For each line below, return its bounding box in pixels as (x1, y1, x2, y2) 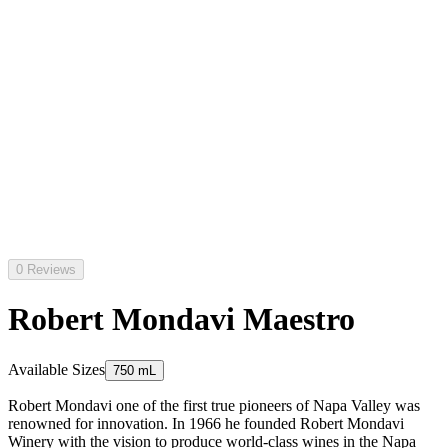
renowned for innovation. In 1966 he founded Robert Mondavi (8, 414, 404, 432)
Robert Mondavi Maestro (8, 301, 355, 338)
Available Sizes (8, 360, 105, 378)
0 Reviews (16, 262, 76, 277)
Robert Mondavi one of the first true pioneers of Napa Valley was (8, 396, 420, 414)
